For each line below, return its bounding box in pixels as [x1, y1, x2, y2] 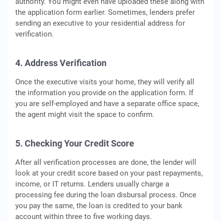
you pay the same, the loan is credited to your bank [15, 201, 183, 210]
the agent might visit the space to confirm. [15, 110, 154, 119]
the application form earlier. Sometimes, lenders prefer [15, 8, 195, 17]
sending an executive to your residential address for [15, 19, 185, 28]
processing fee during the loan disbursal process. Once [15, 190, 196, 199]
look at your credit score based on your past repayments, [15, 169, 203, 178]
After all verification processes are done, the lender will [15, 158, 196, 167]
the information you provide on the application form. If [15, 88, 193, 97]
